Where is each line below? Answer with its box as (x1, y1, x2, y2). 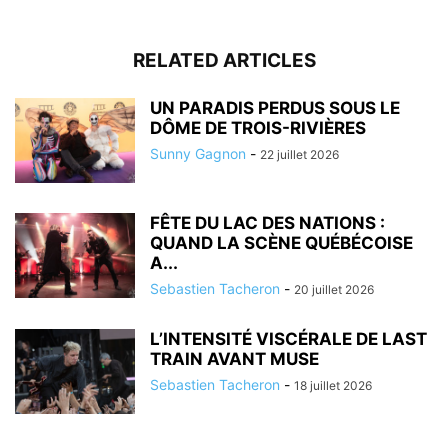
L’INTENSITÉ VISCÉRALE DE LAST (150, 328, 427, 349)
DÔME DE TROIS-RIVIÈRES (150, 117, 366, 138)
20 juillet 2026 (294, 281, 374, 297)
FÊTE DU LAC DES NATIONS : (150, 212, 385, 233)
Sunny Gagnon (150, 144, 246, 162)
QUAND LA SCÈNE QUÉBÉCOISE (150, 232, 413, 253)
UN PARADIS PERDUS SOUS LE (150, 97, 400, 118)
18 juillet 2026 (294, 377, 372, 393)
